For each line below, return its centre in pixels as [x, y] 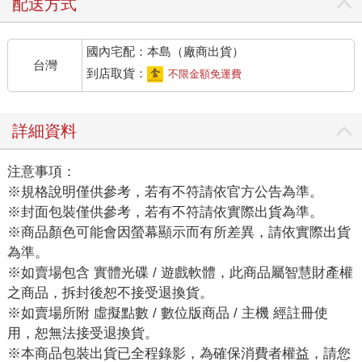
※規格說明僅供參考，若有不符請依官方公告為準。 [165, 192]
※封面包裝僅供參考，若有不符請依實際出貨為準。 [165, 213]
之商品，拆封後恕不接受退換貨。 [110, 293]
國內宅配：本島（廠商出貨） [166, 52]
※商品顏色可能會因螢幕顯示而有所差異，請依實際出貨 [179, 233]
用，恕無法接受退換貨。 [82, 334]
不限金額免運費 [205, 74]
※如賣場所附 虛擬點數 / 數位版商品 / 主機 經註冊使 [167, 314]
